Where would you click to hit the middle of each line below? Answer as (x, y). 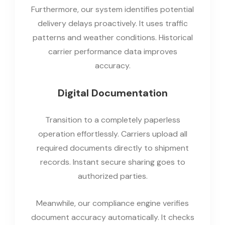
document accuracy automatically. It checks (113, 217)
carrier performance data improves (113, 51)
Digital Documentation (113, 93)
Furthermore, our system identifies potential (113, 9)
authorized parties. (113, 176)
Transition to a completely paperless (113, 120)
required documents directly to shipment (113, 148)
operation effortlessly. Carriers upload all (113, 134)
